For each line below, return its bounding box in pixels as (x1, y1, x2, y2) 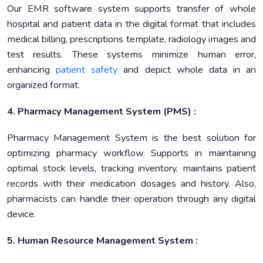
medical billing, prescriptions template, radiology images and (7, 32, 256, 46)
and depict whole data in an (117, 63, 256, 76)
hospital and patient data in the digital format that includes (7, 17, 256, 31)
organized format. (7, 78, 89, 92)
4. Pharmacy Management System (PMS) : (7, 104, 196, 118)
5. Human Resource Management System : (7, 234, 198, 248)
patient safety (56, 63, 118, 76)
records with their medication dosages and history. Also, (7, 177, 256, 190)
